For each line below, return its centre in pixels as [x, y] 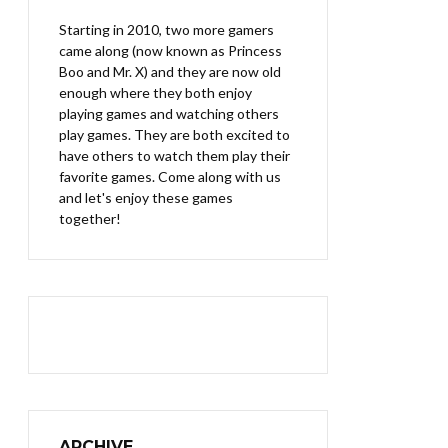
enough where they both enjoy [155, 92]
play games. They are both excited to [174, 134]
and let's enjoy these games [146, 197]
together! [90, 218]
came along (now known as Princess [170, 50]
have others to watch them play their [174, 155]
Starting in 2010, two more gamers [166, 29]
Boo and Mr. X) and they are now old [170, 71]
